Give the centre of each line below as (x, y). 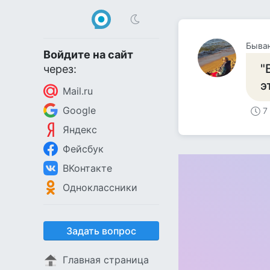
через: (60, 69)
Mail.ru (78, 91)
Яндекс (80, 130)
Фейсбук (83, 149)
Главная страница (106, 260)
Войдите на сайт (88, 55)
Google (79, 110)
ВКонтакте (87, 168)
